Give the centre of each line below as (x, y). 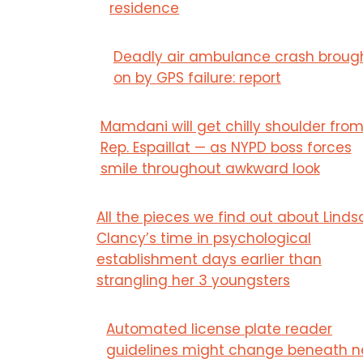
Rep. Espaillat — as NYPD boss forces (226, 147)
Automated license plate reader (220, 329)
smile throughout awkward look (210, 168)
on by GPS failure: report (197, 77)
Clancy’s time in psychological (203, 238)
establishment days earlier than (209, 259)
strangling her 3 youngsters (193, 280)
